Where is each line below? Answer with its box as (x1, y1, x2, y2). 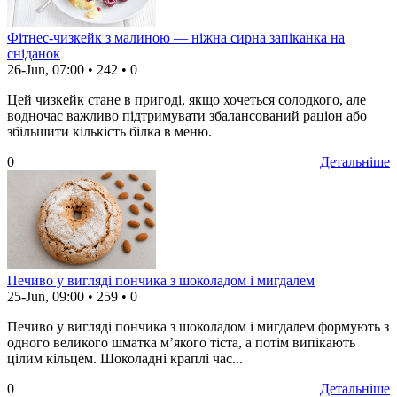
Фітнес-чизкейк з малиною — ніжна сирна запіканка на (7, 30, 345, 46)
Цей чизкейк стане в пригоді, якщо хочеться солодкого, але (7, 92, 366, 108)
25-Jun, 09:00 (7, 289, 84, 305)
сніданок (7, 46, 60, 62)
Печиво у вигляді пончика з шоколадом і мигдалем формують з (7, 319, 389, 335)
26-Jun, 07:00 (7, 62, 84, 78)
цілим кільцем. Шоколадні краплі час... (7, 351, 243, 367)
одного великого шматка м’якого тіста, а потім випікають (7, 335, 355, 351)
